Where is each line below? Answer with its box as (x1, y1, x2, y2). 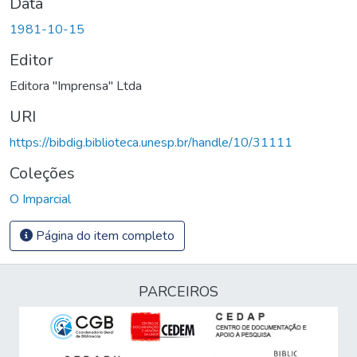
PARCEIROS (139, 282, 218, 301)
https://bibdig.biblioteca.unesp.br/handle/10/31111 (10, 133, 292, 151)
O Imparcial (10, 190, 71, 208)
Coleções (10, 162, 75, 184)
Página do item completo (33, 226, 175, 245)
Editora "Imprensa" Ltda (10, 76, 142, 95)
